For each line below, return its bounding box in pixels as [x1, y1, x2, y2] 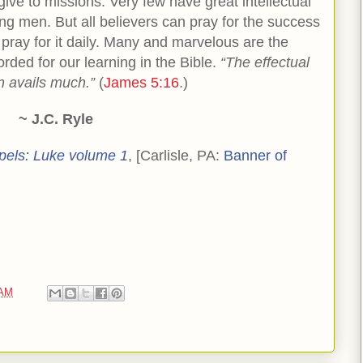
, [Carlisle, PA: [128, 147, 224, 164]
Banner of [224, 147, 287, 164]
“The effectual [220, 54, 310, 71]
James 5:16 [104, 75, 179, 92]
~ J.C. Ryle [19, 111, 93, 128]
